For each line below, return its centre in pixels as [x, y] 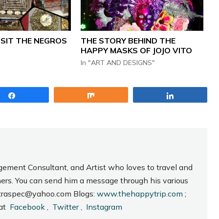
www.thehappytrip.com [140, 194]
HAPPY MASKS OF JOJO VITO [137, 51]
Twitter [66, 207]
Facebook [27, 207]
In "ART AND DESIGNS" [118, 63]
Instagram [104, 207]
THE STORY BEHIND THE [128, 41]
